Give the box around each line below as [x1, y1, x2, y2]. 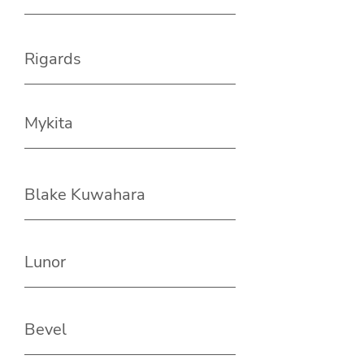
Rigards [24, 48, 81, 71]
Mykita [24, 112, 73, 135]
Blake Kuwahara [24, 184, 145, 206]
